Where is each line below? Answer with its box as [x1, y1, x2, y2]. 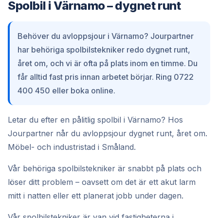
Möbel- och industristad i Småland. [8, 142, 136, 152]
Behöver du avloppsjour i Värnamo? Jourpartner [18, 31, 194, 41]
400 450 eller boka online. [18, 86, 115, 95]
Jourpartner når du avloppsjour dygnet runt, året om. [8, 128, 207, 138]
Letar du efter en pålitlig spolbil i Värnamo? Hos [8, 115, 183, 125]
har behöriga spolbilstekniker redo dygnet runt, [18, 45, 190, 54]
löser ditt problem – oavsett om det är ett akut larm [8, 177, 196, 187]
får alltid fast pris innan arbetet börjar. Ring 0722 [18, 72, 194, 82]
